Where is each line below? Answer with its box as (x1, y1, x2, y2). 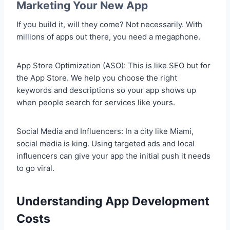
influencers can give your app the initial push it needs (16, 151, 210, 161)
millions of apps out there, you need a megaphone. (16, 32, 200, 42)
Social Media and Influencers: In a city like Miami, (16, 126, 194, 137)
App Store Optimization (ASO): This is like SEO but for (16, 61, 210, 71)
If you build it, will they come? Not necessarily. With (16, 20, 202, 30)
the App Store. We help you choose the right (16, 73, 177, 83)
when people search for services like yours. (16, 98, 175, 108)
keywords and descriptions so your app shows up (16, 85, 196, 95)
